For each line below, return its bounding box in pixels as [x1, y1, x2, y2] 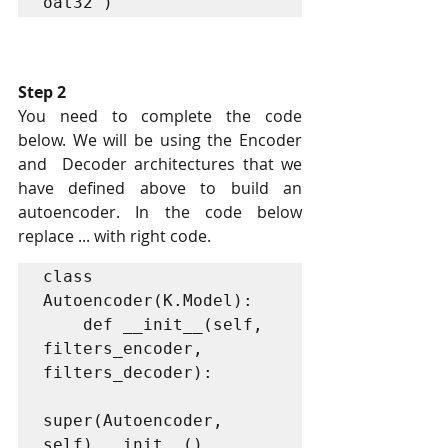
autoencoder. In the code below [18, 200, 302, 223]
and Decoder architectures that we [18, 152, 302, 175]
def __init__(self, [43, 314, 83, 334]
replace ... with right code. [18, 224, 215, 247]
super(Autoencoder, [43, 410, 223, 430]
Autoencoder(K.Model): [43, 290, 253, 310]
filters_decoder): [43, 362, 213, 382]
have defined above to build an [18, 176, 302, 199]
